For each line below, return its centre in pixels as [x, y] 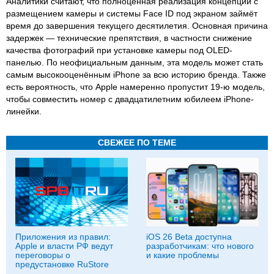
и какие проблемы [183, 255]
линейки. [24, 111]
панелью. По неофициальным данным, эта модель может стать [135, 62]
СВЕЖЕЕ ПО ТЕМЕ [137, 142]
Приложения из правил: [63, 236]
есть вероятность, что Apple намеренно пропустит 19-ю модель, [135, 87]
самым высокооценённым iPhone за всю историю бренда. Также [136, 74]
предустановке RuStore [62, 264]
